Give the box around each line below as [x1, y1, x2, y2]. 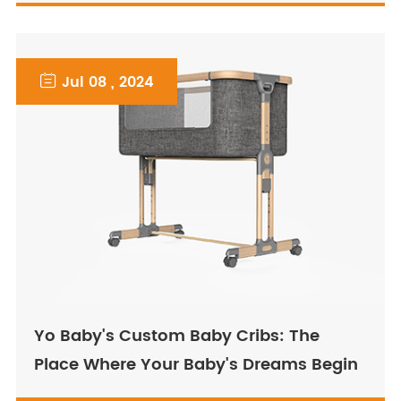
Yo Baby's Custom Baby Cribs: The [33, 323, 320, 350]
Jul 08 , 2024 [61, 70, 154, 94]
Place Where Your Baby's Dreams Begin [33, 352, 358, 379]
